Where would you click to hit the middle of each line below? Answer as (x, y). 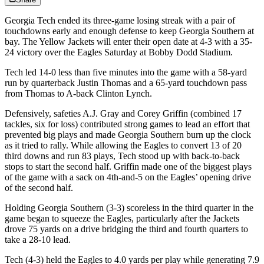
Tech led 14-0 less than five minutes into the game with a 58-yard (126, 72)
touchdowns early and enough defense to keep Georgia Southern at (129, 31)
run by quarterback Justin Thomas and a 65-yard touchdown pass (126, 83)
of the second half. (39, 188)
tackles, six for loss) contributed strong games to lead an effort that (127, 124)
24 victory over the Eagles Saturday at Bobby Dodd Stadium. (119, 52)
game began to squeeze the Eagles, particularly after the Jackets (122, 219)
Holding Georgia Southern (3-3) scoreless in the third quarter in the (129, 208)
